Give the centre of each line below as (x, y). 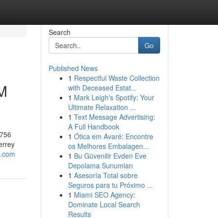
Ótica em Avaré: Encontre (113, 136)
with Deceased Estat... (102, 88)
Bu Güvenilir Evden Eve (110, 156)
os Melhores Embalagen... (108, 146)
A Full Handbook (93, 127)
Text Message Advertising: (114, 117)
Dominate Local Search (104, 204)
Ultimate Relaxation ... (102, 107)
